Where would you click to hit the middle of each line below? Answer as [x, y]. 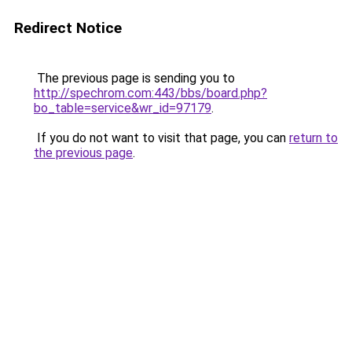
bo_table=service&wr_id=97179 [123, 108]
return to [313, 138]
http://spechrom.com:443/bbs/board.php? [150, 93]
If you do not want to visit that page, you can [161, 138]
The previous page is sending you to [134, 78]
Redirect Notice [68, 28]
